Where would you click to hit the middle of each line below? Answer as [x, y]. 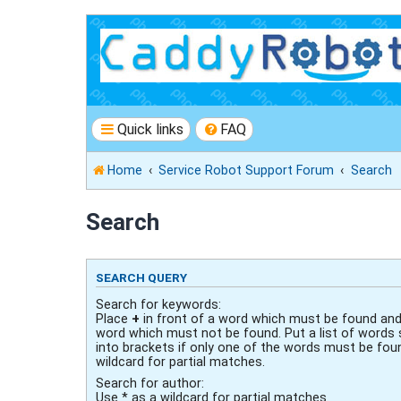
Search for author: [150, 383]
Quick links [150, 129]
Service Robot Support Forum [247, 171]
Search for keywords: [158, 304]
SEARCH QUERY [141, 277]
